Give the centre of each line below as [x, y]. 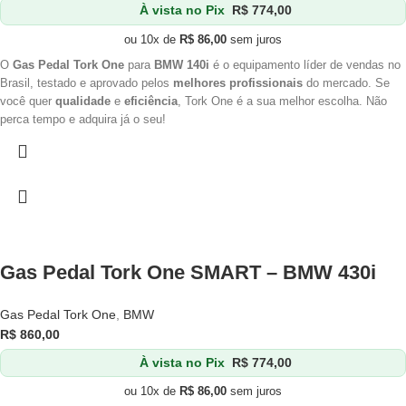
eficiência [151, 101]
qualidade [83, 101]
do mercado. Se [346, 83]
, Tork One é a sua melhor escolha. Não [282, 101]
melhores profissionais [238, 83]
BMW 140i [182, 65]
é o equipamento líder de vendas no [307, 65]
